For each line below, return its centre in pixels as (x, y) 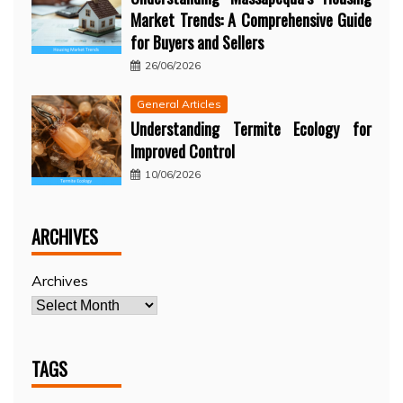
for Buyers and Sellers (197, 43)
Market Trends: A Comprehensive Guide (251, 20)
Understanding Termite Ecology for (251, 129)
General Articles (179, 104)
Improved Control (183, 152)
